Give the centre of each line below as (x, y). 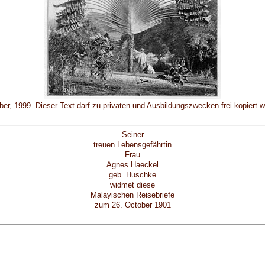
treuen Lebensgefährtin (132, 145)
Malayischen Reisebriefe (132, 195)
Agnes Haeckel (132, 165)
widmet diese (132, 185)
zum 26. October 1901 (132, 205)
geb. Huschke (132, 175)
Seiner (132, 135)
